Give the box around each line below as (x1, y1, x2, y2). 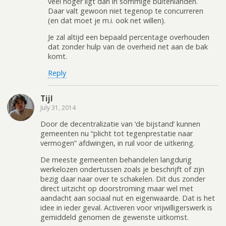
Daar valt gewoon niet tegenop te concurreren (48, 6, 203, 16)
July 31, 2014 (40, 103, 76, 112)
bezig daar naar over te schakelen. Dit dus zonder (40, 174, 205, 184)
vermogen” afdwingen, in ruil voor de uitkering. (40, 138, 195, 148)
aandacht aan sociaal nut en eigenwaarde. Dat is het (40, 193, 215, 203)
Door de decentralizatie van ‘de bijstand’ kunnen (40, 119, 200, 129)
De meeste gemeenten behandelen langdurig (40, 155, 192, 165)
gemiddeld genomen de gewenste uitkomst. (40, 212, 189, 222)
